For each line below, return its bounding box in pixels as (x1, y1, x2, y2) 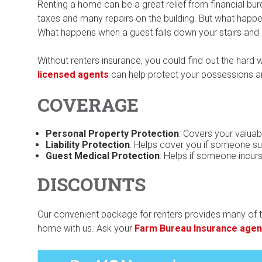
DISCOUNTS (37, 172, 146, 197)
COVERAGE (37, 92, 139, 117)
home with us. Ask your (37, 223, 133, 235)
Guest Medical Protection (46, 150, 160, 162)
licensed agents (37, 68, 109, 80)
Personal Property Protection (46, 128, 180, 140)
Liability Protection (46, 139, 130, 151)
